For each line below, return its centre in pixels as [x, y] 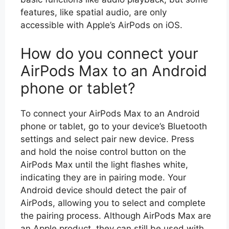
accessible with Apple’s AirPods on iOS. [101, 25]
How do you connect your [109, 53]
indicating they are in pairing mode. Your [103, 177]
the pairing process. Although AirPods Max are [116, 215]
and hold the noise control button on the [103, 152]
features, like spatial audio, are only [94, 12]
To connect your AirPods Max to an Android [110, 113]
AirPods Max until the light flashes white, [104, 164]
